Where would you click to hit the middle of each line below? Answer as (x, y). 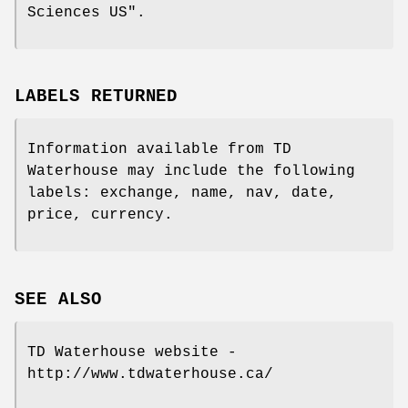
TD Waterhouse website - (132, 353)
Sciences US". (87, 12)
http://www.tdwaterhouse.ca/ (150, 375)
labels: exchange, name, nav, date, (182, 194)
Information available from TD (159, 150)
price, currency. (100, 215)
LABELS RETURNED (97, 97)
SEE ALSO (58, 300)
